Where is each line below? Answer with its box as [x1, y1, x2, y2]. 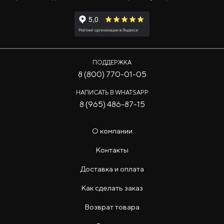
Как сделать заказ [81, 183, 143, 192]
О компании [91, 126, 132, 135]
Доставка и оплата [80, 164, 144, 173]
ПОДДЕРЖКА [92, 58, 131, 66]
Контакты [95, 145, 128, 154]
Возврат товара [84, 202, 139, 211]
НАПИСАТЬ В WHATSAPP [75, 88, 148, 96]
